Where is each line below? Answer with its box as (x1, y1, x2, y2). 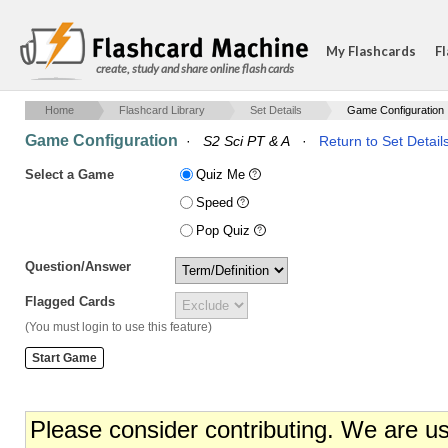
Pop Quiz (196, 223, 254, 238)
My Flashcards (326, 43, 416, 59)
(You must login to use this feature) (25, 320, 212, 334)
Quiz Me (196, 167, 249, 182)
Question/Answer (25, 259, 131, 274)
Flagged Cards (25, 294, 115, 309)
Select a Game (25, 167, 114, 182)
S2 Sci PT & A (203, 133, 290, 149)
